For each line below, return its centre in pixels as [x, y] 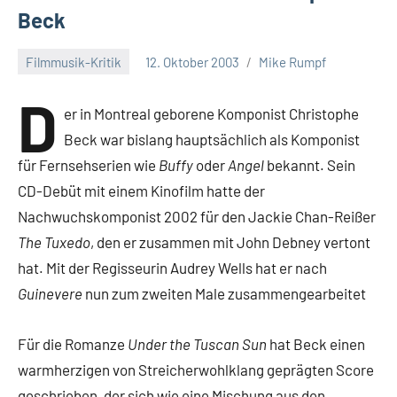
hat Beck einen [316, 344]
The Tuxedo [54, 242]
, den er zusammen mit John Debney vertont [230, 242]
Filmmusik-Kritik [74, 62]
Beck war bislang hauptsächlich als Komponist [212, 139]
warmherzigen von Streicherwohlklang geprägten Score [196, 370]
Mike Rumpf [292, 62]
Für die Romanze [73, 344]
